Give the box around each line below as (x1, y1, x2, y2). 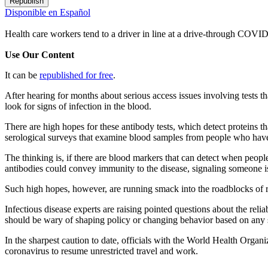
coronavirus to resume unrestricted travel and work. (5, 246, 198, 257)
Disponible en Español (5, 7, 90, 18)
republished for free (39, 70, 113, 81)
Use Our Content (5, 50, 74, 60)
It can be (5, 70, 39, 81)
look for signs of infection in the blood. (5, 101, 151, 112)
